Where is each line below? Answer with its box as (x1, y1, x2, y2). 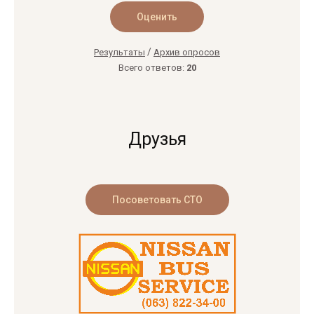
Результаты (94, 46, 145, 57)
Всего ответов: (118, 62, 186, 73)
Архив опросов (153, 46, 220, 57)
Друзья (128, 128, 186, 149)
